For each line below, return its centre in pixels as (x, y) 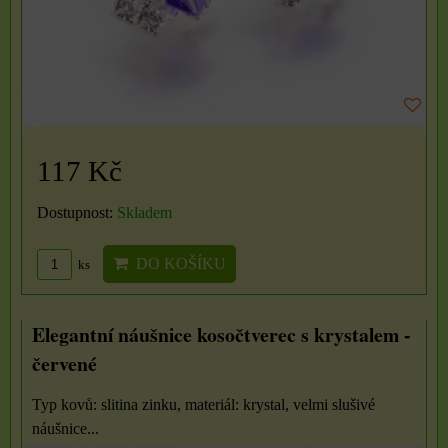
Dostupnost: (77, 212)
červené (64, 363)
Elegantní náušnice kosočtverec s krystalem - (221, 334)
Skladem (144, 212)
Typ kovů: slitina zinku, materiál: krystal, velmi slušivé (203, 404)
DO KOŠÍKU (177, 263)
